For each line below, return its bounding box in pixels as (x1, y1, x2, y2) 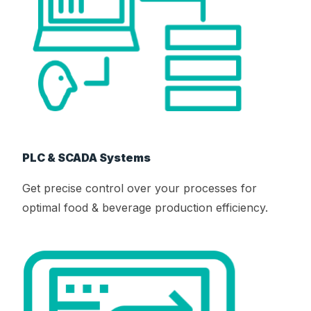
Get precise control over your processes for (22, 181, 257, 196)
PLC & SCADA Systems (22, 151, 151, 165)
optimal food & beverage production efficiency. (22, 201, 268, 215)
